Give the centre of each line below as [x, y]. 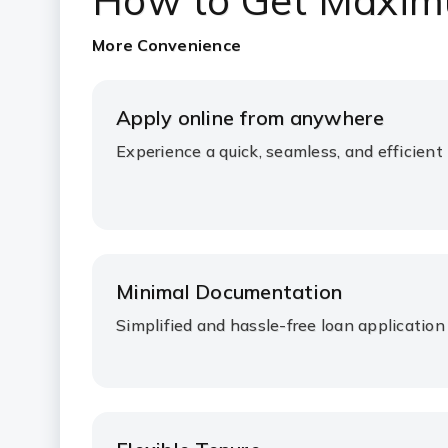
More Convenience [166, 45]
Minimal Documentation [229, 291]
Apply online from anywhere [250, 117]
